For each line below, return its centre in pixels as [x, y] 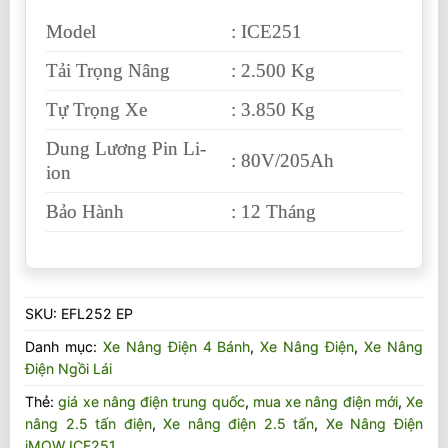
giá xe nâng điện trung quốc [151, 401]
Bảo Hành [85, 211]
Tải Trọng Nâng [108, 70]
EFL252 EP [97, 313]
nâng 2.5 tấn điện [88, 423]
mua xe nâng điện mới [325, 401]
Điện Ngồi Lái [68, 368]
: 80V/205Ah [283, 160]
